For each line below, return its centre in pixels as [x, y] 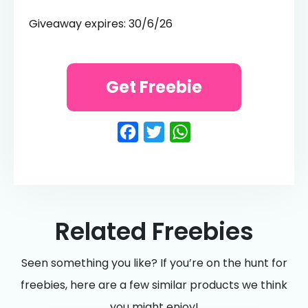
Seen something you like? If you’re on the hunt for [154, 263]
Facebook [190, 132]
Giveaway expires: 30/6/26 [101, 23]
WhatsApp [247, 132]
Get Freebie [154, 87]
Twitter [200, 132]
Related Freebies [154, 231]
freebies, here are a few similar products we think [154, 285]
